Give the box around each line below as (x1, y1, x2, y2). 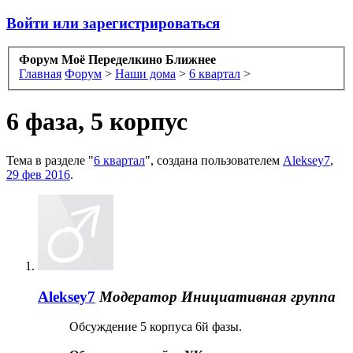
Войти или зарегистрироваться (6, 14, 220, 32)
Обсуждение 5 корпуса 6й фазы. (69, 320, 242, 334)
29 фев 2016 (6, 167, 70, 181)
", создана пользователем (145, 153, 283, 167)
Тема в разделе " (6, 153, 94, 167)
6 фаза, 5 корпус (6, 107, 188, 136)
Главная (19, 67, 61, 81)
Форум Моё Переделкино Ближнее (19, 53, 216, 67)
